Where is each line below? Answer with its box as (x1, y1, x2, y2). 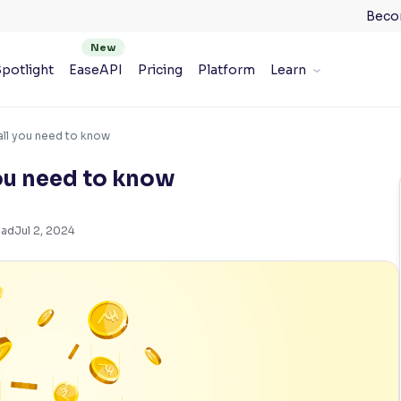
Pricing (137, 61, 183, 78)
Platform (197, 61, 255, 78)
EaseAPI (68, 61, 123, 78)
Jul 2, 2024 (14, 224, 74, 237)
